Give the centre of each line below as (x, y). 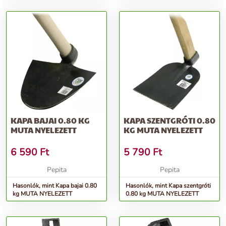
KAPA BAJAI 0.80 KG (50, 121)
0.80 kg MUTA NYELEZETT (162, 194)
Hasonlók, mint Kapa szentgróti (168, 186)
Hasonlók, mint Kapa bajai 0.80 (55, 186)
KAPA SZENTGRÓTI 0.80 (169, 121)
